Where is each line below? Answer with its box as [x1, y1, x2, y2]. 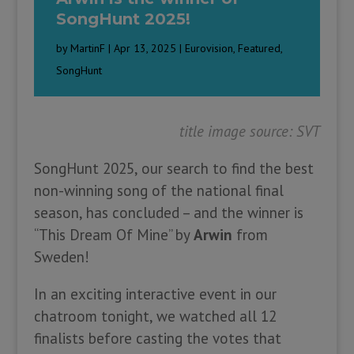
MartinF [70, 41, 106, 56]
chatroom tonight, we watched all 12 [33, 307, 277, 326]
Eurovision [185, 41, 234, 56]
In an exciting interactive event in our [33, 284, 277, 304]
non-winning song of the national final [33, 181, 284, 201]
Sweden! [33, 247, 89, 267]
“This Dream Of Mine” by [33, 225, 194, 245]
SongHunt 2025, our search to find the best [33, 159, 314, 179]
